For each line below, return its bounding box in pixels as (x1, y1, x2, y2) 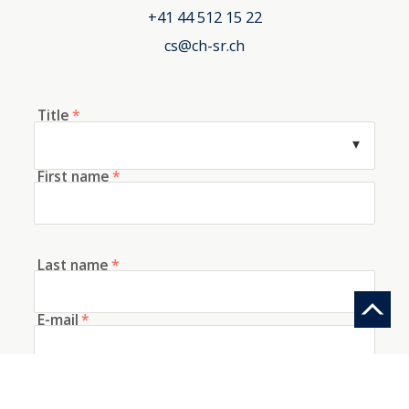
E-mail (37, 309, 79, 330)
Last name (37, 254, 110, 275)
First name (37, 166, 110, 187)
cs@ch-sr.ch (164, 35, 245, 56)
